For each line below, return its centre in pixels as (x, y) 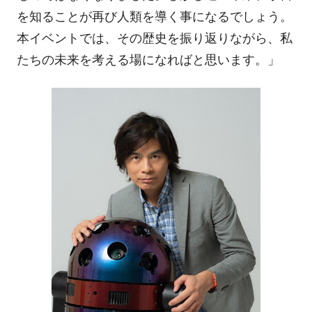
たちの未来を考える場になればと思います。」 (148, 60)
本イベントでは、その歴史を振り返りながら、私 (154, 39)
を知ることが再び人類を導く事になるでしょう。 (154, 17)
